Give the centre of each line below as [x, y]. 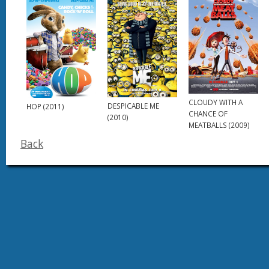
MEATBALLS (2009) [219, 125]
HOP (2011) [45, 106]
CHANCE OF [208, 113]
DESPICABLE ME [133, 106]
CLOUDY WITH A [215, 102]
